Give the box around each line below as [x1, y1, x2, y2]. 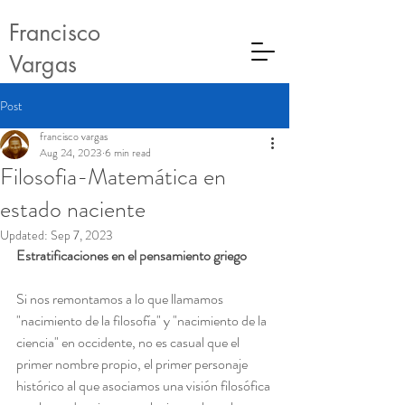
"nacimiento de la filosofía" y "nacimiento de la [16, 310, 269, 331]
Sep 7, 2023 [51, 226, 113, 244]
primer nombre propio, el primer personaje [16, 353, 250, 374]
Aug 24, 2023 [40, 145, 102, 161]
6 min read [105, 145, 151, 161]
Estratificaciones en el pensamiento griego [16, 245, 247, 266]
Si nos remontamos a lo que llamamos [16, 288, 226, 309]
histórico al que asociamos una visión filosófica [16, 375, 273, 396]
